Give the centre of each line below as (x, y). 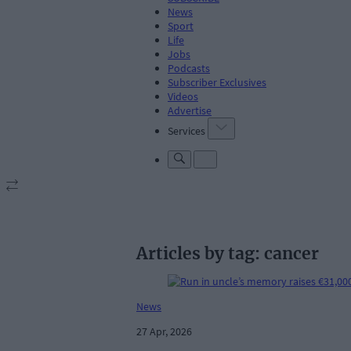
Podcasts (189, 68)
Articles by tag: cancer (228, 254)
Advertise (190, 110)
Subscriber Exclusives (217, 82)
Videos (183, 96)
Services (186, 130)
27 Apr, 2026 (164, 332)
